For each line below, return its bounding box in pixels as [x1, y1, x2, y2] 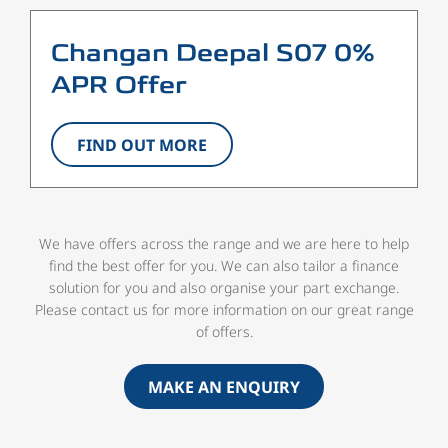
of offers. [195, 322, 253, 342]
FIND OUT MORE [77, 133, 207, 156]
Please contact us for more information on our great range [34, 300, 414, 320]
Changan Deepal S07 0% [51, 38, 375, 71]
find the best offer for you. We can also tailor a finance [49, 256, 399, 276]
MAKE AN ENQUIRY [148, 375, 300, 398]
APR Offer [51, 70, 187, 103]
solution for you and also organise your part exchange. [49, 278, 399, 298]
